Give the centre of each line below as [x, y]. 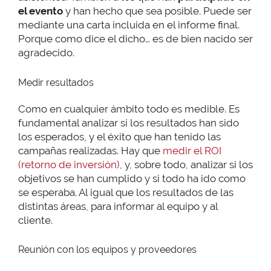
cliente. [35, 220]
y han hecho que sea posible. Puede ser [157, 11]
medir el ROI [192, 150]
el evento [41, 11]
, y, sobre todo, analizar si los [186, 164]
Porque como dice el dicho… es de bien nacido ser [135, 39]
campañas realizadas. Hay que [90, 150]
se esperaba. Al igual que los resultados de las [126, 192]
